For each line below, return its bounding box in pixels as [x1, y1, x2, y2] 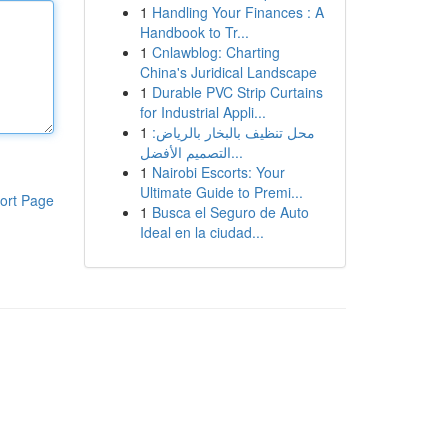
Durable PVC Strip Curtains [151, 82, 323, 102]
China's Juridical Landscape [139, 62, 317, 82]
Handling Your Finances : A [151, 2, 324, 22]
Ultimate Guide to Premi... [139, 182, 303, 202]
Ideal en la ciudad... [139, 222, 264, 242]
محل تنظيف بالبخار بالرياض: [151, 122, 315, 142]
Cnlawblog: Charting [151, 42, 280, 62]
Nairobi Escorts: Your [151, 162, 285, 182]
